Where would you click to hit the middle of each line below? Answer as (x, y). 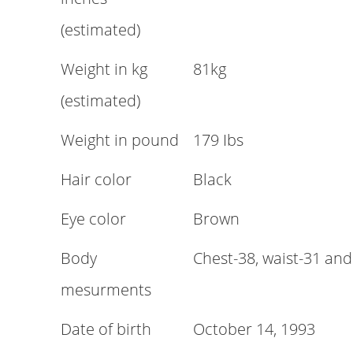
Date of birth (106, 329)
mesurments (106, 290)
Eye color (93, 219)
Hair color (96, 179)
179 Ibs (218, 140)
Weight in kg (104, 69)
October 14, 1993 (254, 329)
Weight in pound (120, 140)
